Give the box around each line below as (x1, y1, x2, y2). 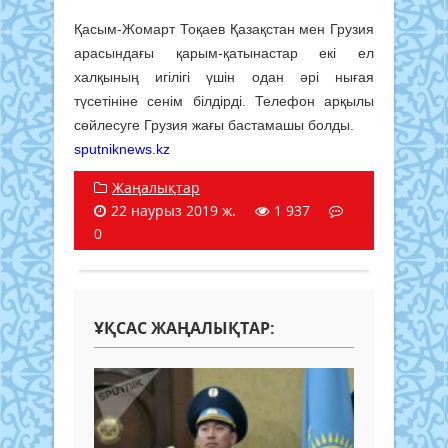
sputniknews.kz (74, 140, 170, 157)
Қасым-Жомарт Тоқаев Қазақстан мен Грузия (74, 20, 374, 37)
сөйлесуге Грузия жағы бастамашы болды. (74, 116, 354, 133)
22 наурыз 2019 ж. (111, 200, 236, 220)
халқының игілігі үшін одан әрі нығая (74, 68, 374, 85)
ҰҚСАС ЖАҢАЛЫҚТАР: (94, 316, 275, 339)
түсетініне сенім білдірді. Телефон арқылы (74, 92, 374, 109)
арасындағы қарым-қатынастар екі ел (74, 44, 374, 61)
